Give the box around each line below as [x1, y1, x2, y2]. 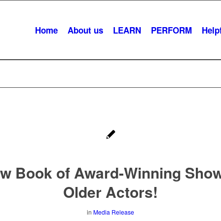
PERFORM [150, 24, 192, 36]
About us [67, 24, 103, 36]
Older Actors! [63, 181, 158, 202]
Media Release [93, 208, 134, 216]
